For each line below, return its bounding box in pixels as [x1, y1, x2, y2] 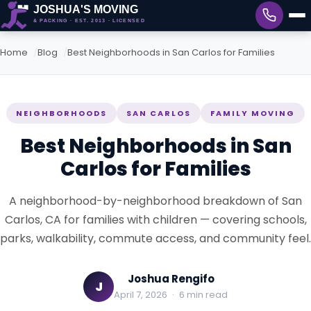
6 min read [177, 288, 228, 301]
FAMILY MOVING [210, 108, 295, 119]
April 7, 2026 [114, 288, 169, 301]
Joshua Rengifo [127, 271, 215, 286]
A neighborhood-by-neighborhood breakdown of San [9, 193, 302, 209]
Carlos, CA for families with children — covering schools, [4, 212, 307, 228]
